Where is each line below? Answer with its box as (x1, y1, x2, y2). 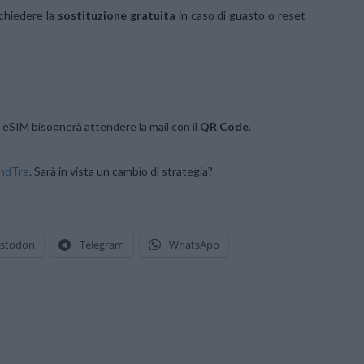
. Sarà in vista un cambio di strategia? (29, 163, 213, 178)
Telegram (80, 236, 124, 252)
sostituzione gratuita (54, 8, 175, 23)
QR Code (197, 119, 249, 133)
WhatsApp (169, 236, 219, 252)
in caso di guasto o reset (175, 8, 306, 23)
